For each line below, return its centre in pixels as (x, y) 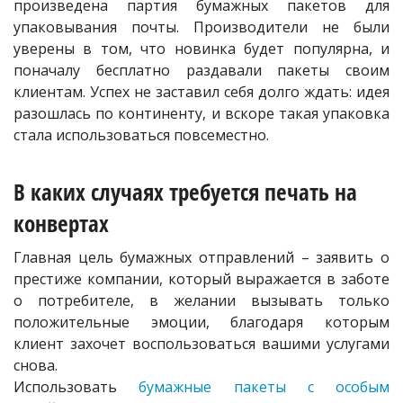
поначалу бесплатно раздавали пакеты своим (201, 71)
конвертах (61, 224)
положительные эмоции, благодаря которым (201, 322)
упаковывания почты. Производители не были (201, 27)
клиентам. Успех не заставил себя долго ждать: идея (201, 92)
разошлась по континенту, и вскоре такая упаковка (201, 114)
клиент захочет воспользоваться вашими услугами (201, 344)
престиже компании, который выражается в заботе (201, 279)
